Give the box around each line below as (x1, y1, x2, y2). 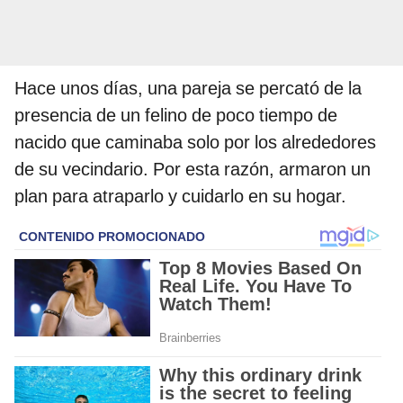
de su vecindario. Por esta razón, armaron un (14, 158, 371, 181)
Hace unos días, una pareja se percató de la (14, 77, 362, 100)
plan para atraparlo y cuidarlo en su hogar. (14, 185, 346, 208)
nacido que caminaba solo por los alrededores (14, 131, 376, 154)
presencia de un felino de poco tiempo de (14, 104, 337, 127)
